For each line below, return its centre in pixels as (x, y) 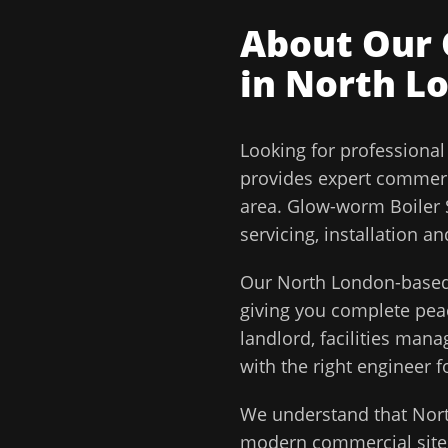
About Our (340, 43)
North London (336, 282)
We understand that (326, 414)
